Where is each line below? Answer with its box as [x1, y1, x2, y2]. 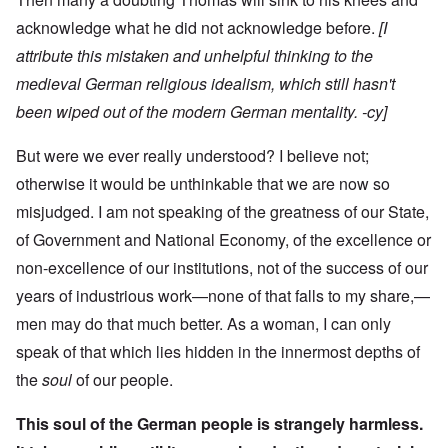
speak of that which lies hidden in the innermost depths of [16, 340, 420, 364]
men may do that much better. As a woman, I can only [16, 312, 391, 336]
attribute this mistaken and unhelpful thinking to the [16, 44, 373, 68]
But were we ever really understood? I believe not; [16, 144, 369, 168]
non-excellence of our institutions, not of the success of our [16, 256, 428, 280]
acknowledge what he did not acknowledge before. [16, 16, 379, 40]
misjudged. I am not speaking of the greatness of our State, [16, 200, 429, 224]
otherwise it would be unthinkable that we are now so [16, 172, 390, 196]
